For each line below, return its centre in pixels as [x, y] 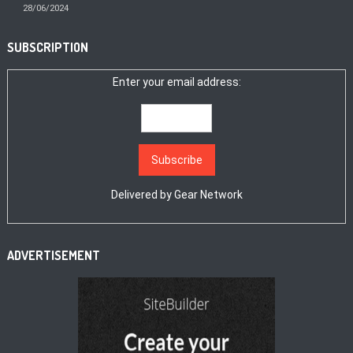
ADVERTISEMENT [54, 255]
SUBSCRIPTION [48, 47]
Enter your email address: [176, 82]
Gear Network [208, 194]
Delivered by [142, 194]
